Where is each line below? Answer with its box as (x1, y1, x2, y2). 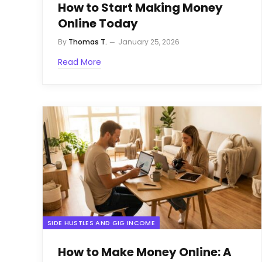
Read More (58, 56, 101, 68)
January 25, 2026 (118, 36, 180, 47)
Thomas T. (68, 36, 107, 47)
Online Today (58, 15, 138, 32)
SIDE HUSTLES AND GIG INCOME (47, 218, 155, 228)
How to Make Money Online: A (58, 244, 232, 261)
